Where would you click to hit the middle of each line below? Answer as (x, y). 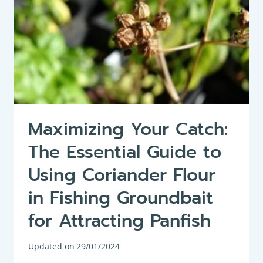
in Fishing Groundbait (121, 198)
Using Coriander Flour (122, 175)
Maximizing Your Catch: (128, 129)
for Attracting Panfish (119, 220)
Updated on (51, 247)
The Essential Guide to (125, 152)
